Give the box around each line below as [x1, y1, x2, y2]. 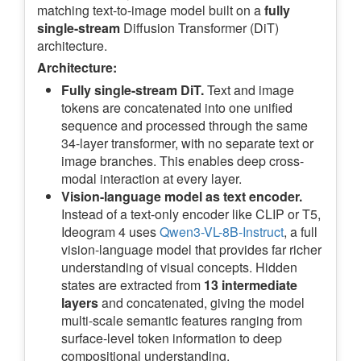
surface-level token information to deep [61, 329, 282, 348]
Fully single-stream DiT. [61, 81, 204, 100]
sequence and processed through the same [61, 116, 308, 135]
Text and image [204, 81, 294, 100]
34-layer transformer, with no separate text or [61, 134, 313, 153]
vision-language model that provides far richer [61, 240, 322, 259]
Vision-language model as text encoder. [61, 187, 302, 206]
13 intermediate [204, 276, 297, 295]
